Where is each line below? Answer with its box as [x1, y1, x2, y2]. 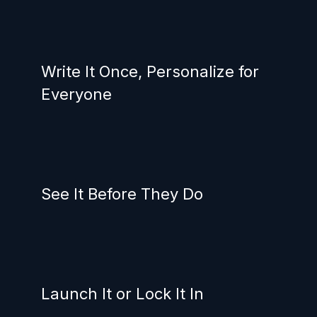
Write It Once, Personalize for [41, 62, 259, 81]
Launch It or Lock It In [41, 284, 204, 303]
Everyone [41, 84, 112, 103]
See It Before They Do [41, 184, 203, 203]
